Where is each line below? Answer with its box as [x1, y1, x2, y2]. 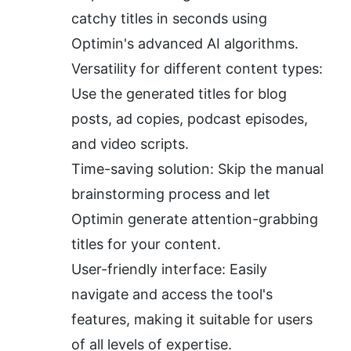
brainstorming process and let [71, 186, 270, 203]
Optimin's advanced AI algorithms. [71, 35, 299, 52]
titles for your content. [71, 236, 221, 253]
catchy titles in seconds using [71, 10, 267, 27]
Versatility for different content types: [71, 60, 323, 78]
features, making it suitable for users [71, 311, 313, 328]
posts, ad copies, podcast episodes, [71, 110, 308, 128]
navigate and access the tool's [71, 286, 273, 303]
